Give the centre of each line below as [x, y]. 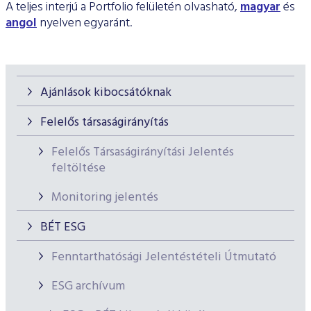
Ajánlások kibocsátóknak [106, 92]
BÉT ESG [63, 227]
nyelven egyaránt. [84, 23]
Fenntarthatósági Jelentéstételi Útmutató [164, 257]
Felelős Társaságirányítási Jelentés [143, 152]
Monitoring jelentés [105, 197]
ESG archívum [88, 286]
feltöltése [78, 168]
